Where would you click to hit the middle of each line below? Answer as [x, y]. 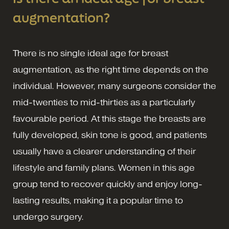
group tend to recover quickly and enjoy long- [108, 185]
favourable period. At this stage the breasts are [109, 119]
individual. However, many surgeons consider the [114, 86]
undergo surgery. [48, 217]
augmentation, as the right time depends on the [111, 70]
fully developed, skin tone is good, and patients [110, 135]
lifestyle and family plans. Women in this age [104, 168]
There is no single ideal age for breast [90, 54]
